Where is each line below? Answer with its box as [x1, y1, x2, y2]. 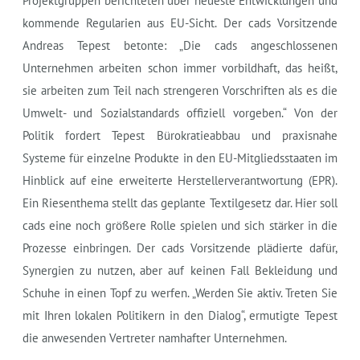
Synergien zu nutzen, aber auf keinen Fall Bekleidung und [22, 262, 338, 278]
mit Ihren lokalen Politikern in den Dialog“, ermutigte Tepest [22, 307, 338, 323]
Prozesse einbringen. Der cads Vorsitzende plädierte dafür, [22, 239, 338, 256]
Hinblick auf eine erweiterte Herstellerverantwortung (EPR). [22, 172, 338, 188]
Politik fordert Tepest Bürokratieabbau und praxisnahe [22, 127, 338, 143]
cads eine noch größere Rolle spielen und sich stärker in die [22, 217, 338, 233]
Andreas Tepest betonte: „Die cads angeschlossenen [22, 37, 338, 53]
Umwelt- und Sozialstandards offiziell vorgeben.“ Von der [22, 104, 338, 121]
